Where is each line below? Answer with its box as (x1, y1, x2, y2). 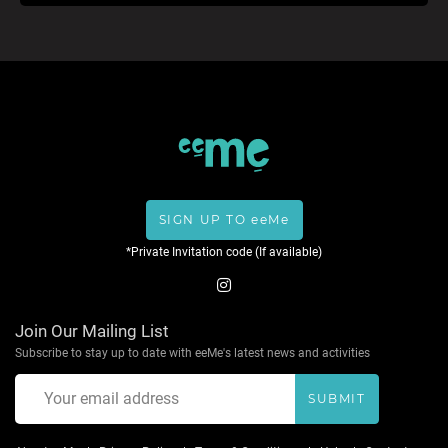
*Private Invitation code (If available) (126, 244, 322, 259)
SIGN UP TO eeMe (158, 211, 290, 227)
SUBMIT (308, 390, 366, 406)
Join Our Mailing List (15, 320, 169, 341)
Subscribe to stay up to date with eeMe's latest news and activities (15, 345, 370, 360)
